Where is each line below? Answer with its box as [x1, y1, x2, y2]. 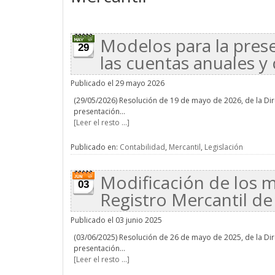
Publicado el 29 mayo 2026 [71, 78, 165, 88]
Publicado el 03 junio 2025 [71, 215, 162, 225]
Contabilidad [120, 142, 165, 152]
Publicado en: [71, 142, 120, 152]
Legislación [204, 142, 243, 152]
